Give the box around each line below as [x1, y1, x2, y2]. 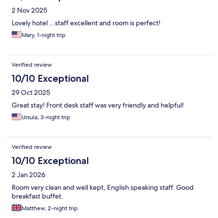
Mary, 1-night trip [21, 31, 66, 39]
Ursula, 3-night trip [21, 113, 71, 122]
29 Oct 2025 [12, 88, 50, 97]
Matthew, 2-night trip [21, 204, 78, 213]
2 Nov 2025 [12, 6, 47, 15]
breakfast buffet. [12, 192, 63, 201]
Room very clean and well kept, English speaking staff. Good [12, 183, 194, 192]
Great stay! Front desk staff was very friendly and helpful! [12, 101, 184, 110]
